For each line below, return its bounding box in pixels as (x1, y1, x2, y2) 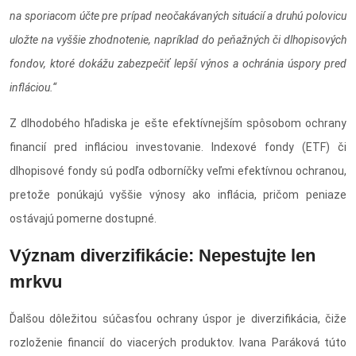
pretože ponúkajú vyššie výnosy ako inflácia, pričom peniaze (10, 188, 346, 201)
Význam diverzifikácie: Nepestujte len (10, 245, 315, 265)
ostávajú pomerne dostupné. (10, 211, 157, 225)
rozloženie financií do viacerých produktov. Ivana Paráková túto (10, 335, 346, 349)
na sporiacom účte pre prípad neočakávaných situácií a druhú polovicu (10, 9, 346, 22)
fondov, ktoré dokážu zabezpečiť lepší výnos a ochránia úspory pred (10, 56, 346, 70)
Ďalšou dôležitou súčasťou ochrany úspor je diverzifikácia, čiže (10, 311, 346, 325)
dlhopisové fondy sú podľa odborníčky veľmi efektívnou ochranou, (10, 164, 346, 177)
